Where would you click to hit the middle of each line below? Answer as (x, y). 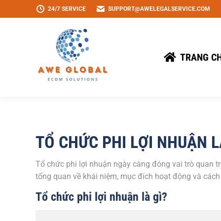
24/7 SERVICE (67, 9)
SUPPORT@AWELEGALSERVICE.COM (159, 9)
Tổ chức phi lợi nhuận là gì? (101, 197)
